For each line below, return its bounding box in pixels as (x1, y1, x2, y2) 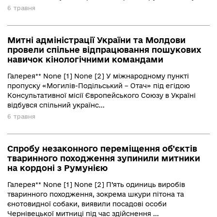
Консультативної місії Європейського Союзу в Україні (7, 92, 196, 99)
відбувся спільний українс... (7, 101, 105, 109)
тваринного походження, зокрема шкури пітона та (7, 190, 184, 198)
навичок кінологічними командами (7, 55, 163, 64)
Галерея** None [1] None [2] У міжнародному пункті (7, 72, 189, 80)
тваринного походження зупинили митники (7, 154, 200, 163)
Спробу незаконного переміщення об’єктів (7, 144, 197, 153)
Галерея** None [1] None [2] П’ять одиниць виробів (7, 181, 185, 188)
